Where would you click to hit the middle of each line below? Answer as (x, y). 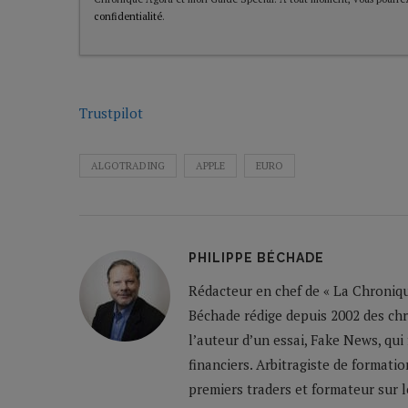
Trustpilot (111, 113)
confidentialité (128, 17)
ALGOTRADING (128, 166)
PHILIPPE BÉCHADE (256, 258)
